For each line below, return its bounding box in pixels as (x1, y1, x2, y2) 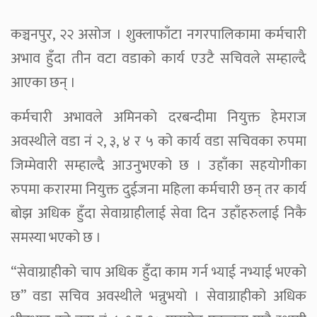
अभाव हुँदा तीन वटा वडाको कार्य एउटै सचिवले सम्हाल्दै (11, 47, 306, 71)
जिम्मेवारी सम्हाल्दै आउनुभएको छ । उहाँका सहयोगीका (11, 154, 306, 178)
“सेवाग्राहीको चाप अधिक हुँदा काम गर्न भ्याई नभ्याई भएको (11, 260, 306, 285)
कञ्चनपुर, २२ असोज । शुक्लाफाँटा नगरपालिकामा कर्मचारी (11, 23, 306, 47)
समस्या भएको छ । (11, 226, 101, 250)
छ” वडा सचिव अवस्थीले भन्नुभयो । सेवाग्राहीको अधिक (11, 284, 306, 309)
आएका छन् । (11, 71, 76, 96)
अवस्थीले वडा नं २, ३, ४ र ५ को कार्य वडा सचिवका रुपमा (11, 129, 306, 154)
